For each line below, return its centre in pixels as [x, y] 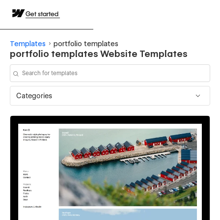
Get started [43, 14]
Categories [34, 96]
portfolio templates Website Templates [99, 54]
